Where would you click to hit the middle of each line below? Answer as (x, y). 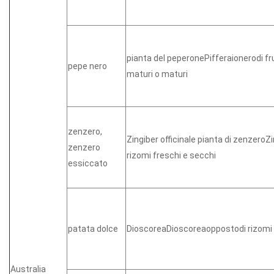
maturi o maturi (157, 74)
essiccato (88, 163)
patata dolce (93, 228)
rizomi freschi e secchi (171, 155)
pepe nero (87, 66)
